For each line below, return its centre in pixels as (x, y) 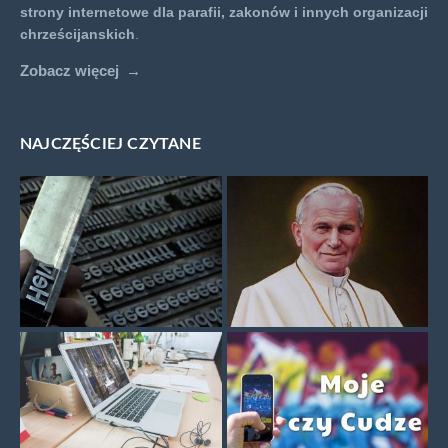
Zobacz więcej (69, 71)
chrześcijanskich (77, 34)
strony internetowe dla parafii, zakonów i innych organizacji (224, 12)
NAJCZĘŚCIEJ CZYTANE (110, 144)
